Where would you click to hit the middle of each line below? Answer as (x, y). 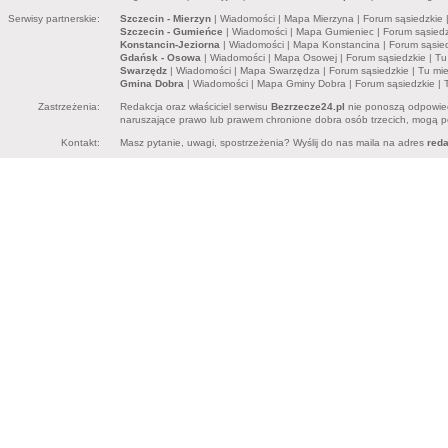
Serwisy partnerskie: (54, 18)
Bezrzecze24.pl (308, 106)
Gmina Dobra (152, 83)
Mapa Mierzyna (319, 18)
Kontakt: (80, 142)
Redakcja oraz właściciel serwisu (195, 106)
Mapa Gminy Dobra (301, 83)
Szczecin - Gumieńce (171, 31)
